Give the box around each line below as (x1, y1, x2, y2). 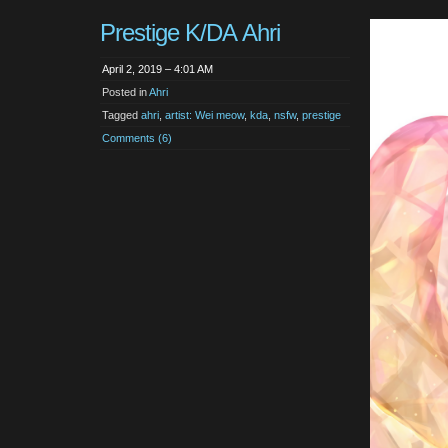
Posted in (102, 86, 149, 99)
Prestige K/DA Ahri (100, 19, 280, 47)
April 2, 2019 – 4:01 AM (102, 63, 213, 76)
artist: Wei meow (165, 109, 244, 122)
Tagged (102, 109, 141, 122)
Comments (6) (102, 132, 172, 145)
